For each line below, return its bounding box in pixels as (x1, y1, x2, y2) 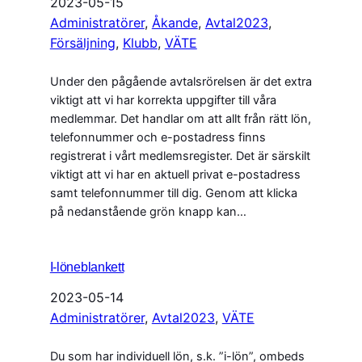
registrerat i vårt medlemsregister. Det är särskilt (49, 149, 310, 164)
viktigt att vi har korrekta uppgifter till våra (49, 93, 276, 108)
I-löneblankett (49, 260, 124, 275)
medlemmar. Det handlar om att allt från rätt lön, (49, 112, 311, 127)
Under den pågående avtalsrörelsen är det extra (49, 74, 312, 90)
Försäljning (49, 35, 116, 52)
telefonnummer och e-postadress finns (49, 130, 266, 145)
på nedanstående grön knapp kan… (49, 204, 246, 220)
